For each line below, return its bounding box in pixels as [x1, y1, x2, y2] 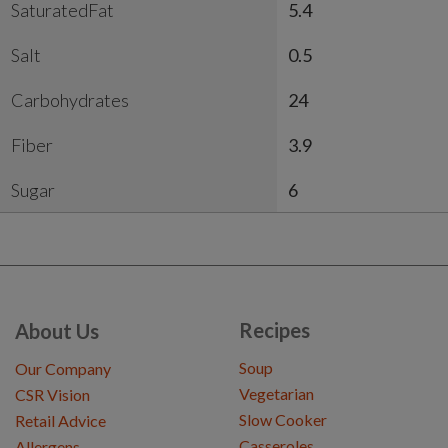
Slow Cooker [239, 410, 327, 430]
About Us [15, 319, 99, 344]
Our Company [15, 359, 111, 379]
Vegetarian [239, 384, 314, 404]
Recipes [239, 318, 310, 343]
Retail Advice [15, 411, 106, 431]
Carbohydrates [11, 89, 129, 112]
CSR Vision [15, 385, 90, 405]
